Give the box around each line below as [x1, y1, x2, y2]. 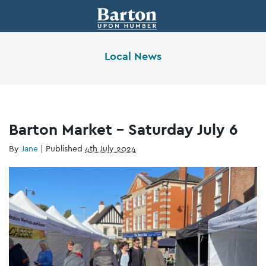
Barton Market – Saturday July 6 [9, 119, 238, 139]
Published [46, 142, 85, 154]
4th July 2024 [85, 142, 136, 154]
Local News [104, 49, 161, 63]
